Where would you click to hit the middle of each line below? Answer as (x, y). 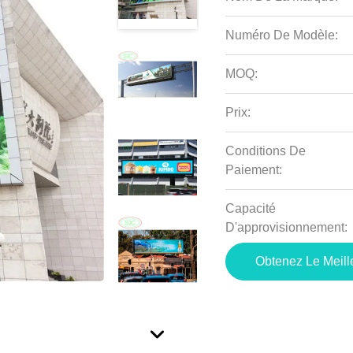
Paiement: (254, 170)
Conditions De (266, 151)
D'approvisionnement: (287, 227)
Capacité (251, 208)
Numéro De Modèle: (282, 35)
